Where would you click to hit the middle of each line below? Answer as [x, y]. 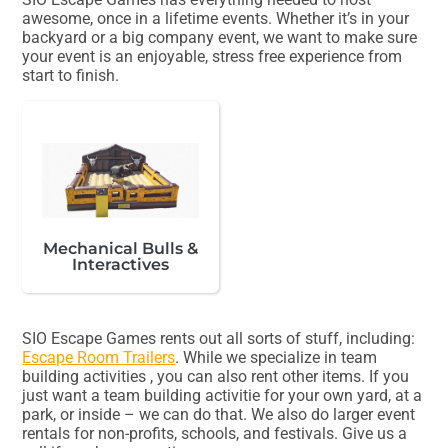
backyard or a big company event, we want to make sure [220, 37]
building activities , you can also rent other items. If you [216, 376]
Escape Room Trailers [99, 357]
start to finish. [71, 75]
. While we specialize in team [276, 357]
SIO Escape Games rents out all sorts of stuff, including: [219, 338]
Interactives [121, 264]
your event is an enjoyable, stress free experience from [212, 56]
